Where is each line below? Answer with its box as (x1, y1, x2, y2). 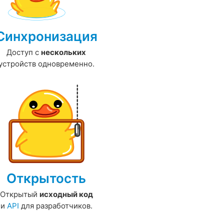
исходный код (39, 189, 93, 199)
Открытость (6, 170, 86, 186)
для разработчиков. (18, 201, 92, 211)
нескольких (41, 47, 86, 57)
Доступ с (6, 47, 41, 57)
